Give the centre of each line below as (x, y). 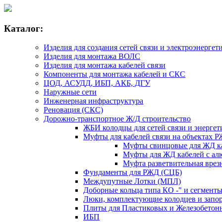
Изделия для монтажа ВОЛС (92, 56)
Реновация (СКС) (73, 110)
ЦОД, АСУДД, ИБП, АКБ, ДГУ (97, 83)
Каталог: (24, 28)
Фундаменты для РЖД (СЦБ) (133, 172)
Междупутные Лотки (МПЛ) (132, 181)
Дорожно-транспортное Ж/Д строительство (117, 119)
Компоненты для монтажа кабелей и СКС (114, 74)
